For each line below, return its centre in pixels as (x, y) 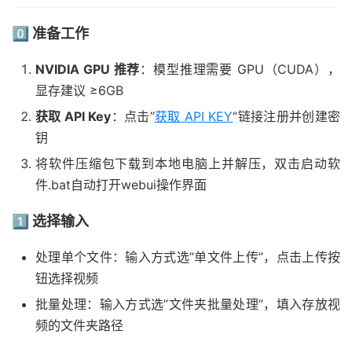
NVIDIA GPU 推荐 (88, 70)
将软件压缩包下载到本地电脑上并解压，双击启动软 (188, 164)
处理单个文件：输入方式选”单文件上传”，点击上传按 (188, 257)
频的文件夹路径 (79, 326)
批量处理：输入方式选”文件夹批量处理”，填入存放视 (188, 304)
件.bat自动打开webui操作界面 (121, 185)
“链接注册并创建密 (287, 117)
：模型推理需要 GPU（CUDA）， (240, 70)
